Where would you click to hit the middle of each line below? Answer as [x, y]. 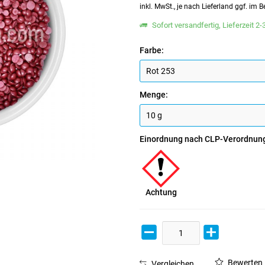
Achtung [161, 192]
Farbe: [152, 50]
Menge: [154, 95]
